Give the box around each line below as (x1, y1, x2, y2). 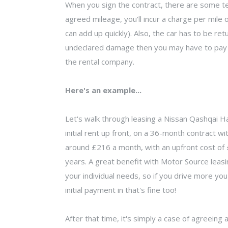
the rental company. (65, 56, 134, 67)
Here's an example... (65, 84, 141, 95)
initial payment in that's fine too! (65, 184, 176, 195)
